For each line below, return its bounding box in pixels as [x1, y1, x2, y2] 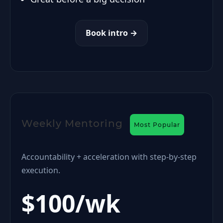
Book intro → [86, 27, 137, 38]
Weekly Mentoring [21, 117, 126, 129]
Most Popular [134, 121, 180, 128]
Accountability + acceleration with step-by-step [21, 151, 197, 162]
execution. [21, 165, 60, 176]
